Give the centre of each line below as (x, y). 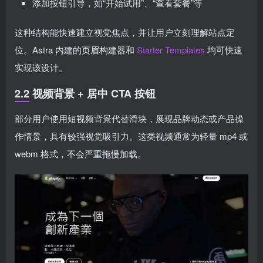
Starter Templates (171, 50)
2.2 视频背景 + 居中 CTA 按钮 (85, 93)
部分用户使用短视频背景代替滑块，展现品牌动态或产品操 (129, 118)
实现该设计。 (41, 67)
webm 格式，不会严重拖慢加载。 (80, 154)
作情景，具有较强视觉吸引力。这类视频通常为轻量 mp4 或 (131, 136)
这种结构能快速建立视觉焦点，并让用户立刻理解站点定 (125, 32)
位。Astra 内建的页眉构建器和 (76, 50)
